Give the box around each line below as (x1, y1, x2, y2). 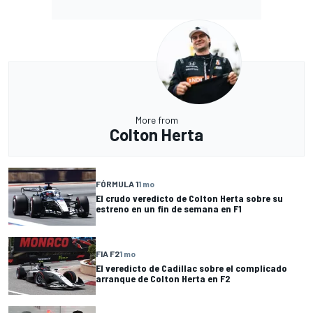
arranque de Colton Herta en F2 (96, 272, 230, 284)
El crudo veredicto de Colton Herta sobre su (96, 192, 283, 205)
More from (135, 113, 178, 126)
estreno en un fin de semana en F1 (96, 203, 242, 215)
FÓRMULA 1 (96, 179, 138, 189)
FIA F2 (96, 248, 119, 259)
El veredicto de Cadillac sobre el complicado (96, 261, 287, 274)
